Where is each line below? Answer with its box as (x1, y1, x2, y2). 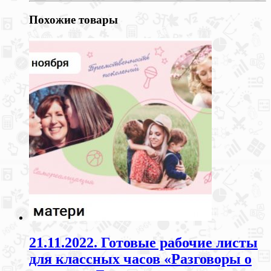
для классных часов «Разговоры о (29, 251, 252, 267)
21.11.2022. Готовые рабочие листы (29, 235, 258, 251)
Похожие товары (29, 13, 118, 26)
